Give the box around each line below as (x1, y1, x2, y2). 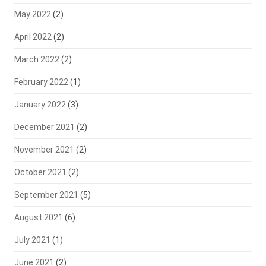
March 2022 (14, 55, 59, 64)
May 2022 (14, 9, 51, 19)
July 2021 (14, 235, 50, 245)
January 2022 (14, 100, 66, 109)
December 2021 (14, 122, 75, 132)
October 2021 (14, 167, 66, 177)
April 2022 (14, 32, 52, 42)
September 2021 (14, 190, 78, 199)
